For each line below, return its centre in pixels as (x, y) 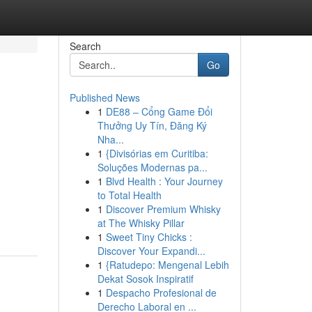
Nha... (110, 139)
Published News (104, 97)
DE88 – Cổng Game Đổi (159, 111)
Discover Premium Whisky (163, 209)
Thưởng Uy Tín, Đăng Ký (152, 125)
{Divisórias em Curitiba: (157, 153)
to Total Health (129, 195)
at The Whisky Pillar (141, 223)
